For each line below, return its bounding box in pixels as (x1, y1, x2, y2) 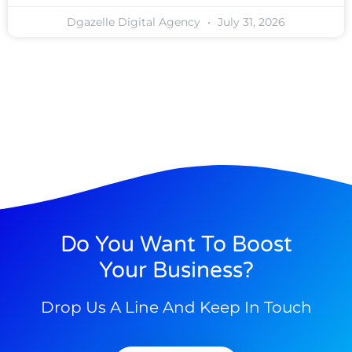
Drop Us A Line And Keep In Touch (40, 297, 312, 317)
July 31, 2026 (214, 15, 285, 30)
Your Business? (98, 256, 254, 284)
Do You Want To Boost (60, 230, 292, 258)
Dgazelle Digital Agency (67, 15, 203, 30)
